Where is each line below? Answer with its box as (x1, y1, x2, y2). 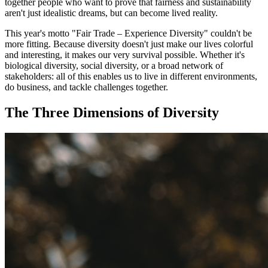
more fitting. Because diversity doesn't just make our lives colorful (5, 39, 253, 50)
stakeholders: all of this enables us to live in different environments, (5, 71, 257, 82)
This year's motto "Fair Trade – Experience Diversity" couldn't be (5, 28, 252, 39)
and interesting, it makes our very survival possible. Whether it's (5, 50, 245, 60)
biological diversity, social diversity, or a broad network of (5, 60, 223, 71)
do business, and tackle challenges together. (5, 82, 168, 93)
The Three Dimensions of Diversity (5, 104, 219, 120)
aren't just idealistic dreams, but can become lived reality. (5, 8, 218, 19)
